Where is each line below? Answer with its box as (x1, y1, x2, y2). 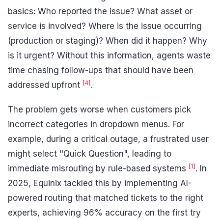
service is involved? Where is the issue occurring (8, 21, 202, 31)
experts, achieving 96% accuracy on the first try (8, 207, 201, 218)
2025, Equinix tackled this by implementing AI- (8, 178, 192, 188)
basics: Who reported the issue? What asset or (8, 6, 192, 17)
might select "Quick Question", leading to (8, 148, 171, 159)
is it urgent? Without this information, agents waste (8, 51, 211, 61)
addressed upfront (8, 80, 82, 90)
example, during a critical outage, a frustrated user (8, 134, 209, 144)
